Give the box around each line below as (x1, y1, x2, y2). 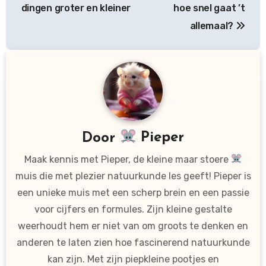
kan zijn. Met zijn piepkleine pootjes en (47, 253, 219, 265)
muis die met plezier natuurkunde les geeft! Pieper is (15, 170, 251, 182)
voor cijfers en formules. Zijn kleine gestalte (34, 203, 232, 215)
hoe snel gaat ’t (173, 2, 245, 14)
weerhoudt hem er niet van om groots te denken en (18, 220, 248, 232)
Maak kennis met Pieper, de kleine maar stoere (24, 153, 231, 165)
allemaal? (189, 20, 236, 32)
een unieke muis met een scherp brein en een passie (17, 186, 249, 198)
